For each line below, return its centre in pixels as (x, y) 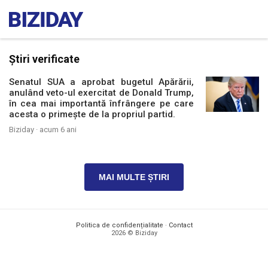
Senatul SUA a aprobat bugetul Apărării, (102, 82)
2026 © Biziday (134, 233)
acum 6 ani (58, 130)
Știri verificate (44, 59)
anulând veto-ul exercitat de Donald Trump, (102, 93)
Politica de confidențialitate (119, 225)
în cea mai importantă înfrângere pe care (102, 103)
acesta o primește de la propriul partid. (92, 114)
